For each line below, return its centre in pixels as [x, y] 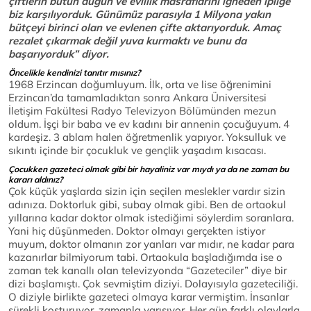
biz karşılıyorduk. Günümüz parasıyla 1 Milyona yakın [140, 15]
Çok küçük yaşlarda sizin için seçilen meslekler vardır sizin [147, 192]
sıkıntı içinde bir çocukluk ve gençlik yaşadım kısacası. [137, 151]
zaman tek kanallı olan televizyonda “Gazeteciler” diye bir [148, 271]
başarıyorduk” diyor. [59, 54]
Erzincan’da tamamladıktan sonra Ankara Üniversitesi [137, 98]
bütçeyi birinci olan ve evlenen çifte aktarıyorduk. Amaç [145, 28]
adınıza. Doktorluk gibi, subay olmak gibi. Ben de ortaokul [147, 205]
